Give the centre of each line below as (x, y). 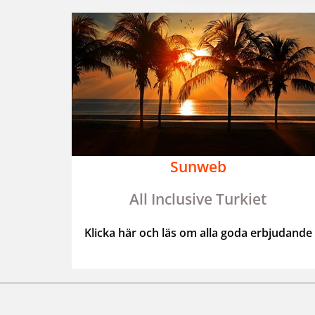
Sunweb (198, 166)
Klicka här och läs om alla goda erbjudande (198, 232)
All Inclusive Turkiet (198, 199)
